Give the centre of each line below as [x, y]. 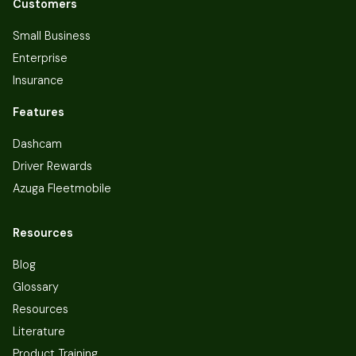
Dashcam [37, 144]
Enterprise [40, 58]
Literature [39, 332]
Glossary [36, 287]
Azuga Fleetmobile [62, 189]
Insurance [38, 81]
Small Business [52, 36]
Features [39, 112]
